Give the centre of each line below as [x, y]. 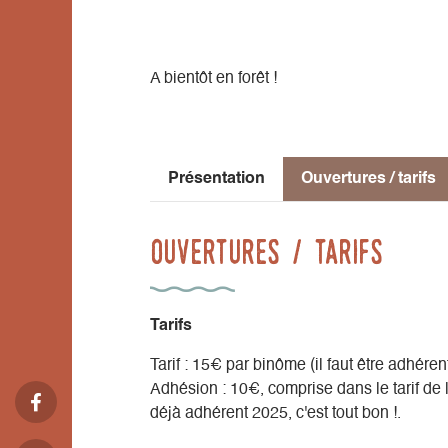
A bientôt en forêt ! [213, 79]
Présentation [216, 179]
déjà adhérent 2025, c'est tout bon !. [275, 414]
